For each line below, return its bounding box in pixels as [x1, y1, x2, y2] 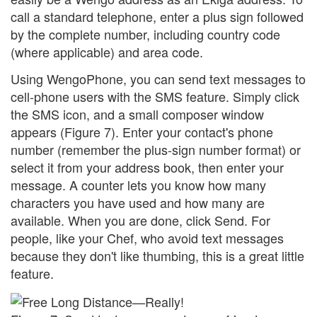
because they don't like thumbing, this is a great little [11, 246, 304, 265]
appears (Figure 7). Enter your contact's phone [11, 122, 273, 141]
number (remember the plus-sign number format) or [11, 139, 301, 158]
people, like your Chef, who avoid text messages [11, 228, 284, 247]
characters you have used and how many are [11, 192, 265, 212]
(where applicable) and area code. [11, 42, 203, 62]
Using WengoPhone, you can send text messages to [11, 69, 306, 88]
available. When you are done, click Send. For [11, 210, 270, 229]
